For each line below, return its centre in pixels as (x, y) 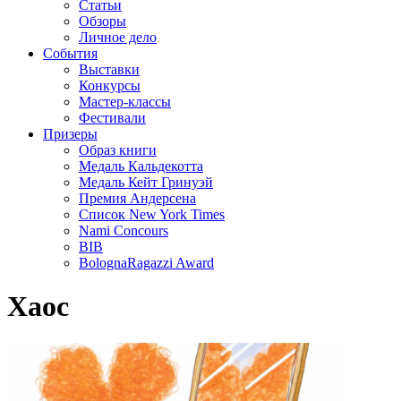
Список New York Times (152, 214)
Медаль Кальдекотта (141, 166)
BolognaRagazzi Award (146, 263)
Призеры (70, 134)
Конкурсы (110, 85)
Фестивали (112, 118)
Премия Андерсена (137, 198)
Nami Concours (124, 230)
